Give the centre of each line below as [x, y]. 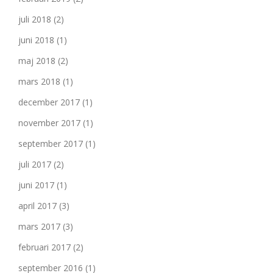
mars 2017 [39, 226]
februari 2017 [44, 247]
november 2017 [49, 123]
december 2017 [49, 102]
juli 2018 [35, 19]
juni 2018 [36, 40]
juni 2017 [36, 185]
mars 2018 [39, 81]
